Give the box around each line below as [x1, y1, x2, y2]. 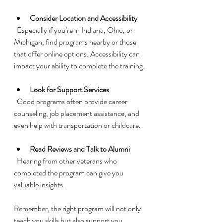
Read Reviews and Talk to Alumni [30, 143, 130, 155]
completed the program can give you [14, 167, 125, 179]
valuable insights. [14, 179, 65, 191]
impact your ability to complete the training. [14, 60, 145, 72]
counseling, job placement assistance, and [14, 108, 141, 119]
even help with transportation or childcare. [14, 119, 141, 131]
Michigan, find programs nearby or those [14, 36, 138, 48]
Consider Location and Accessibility [30, 12, 137, 24]
